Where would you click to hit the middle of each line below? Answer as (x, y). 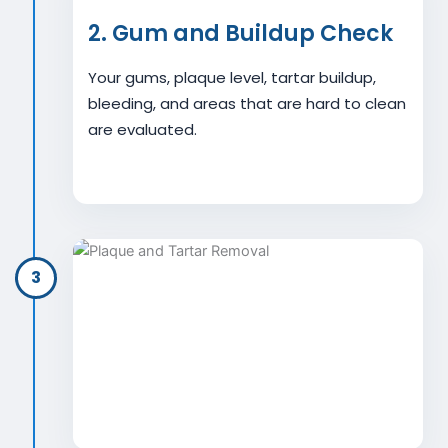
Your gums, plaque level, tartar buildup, (232, 77)
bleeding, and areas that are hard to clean (247, 103)
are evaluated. (142, 129)
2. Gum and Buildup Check (240, 33)
